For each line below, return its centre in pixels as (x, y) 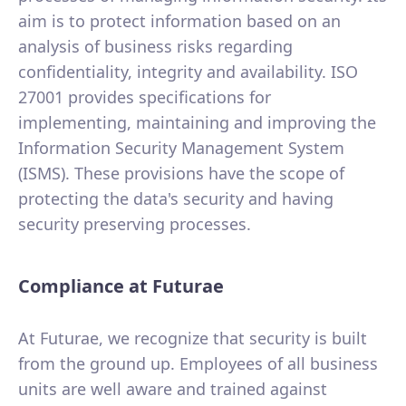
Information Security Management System (181, 148)
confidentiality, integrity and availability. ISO (188, 72)
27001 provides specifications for (145, 97)
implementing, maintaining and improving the (197, 123)
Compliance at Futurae (121, 286)
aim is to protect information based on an (179, 21)
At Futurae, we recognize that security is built (193, 338)
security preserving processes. (135, 224)
